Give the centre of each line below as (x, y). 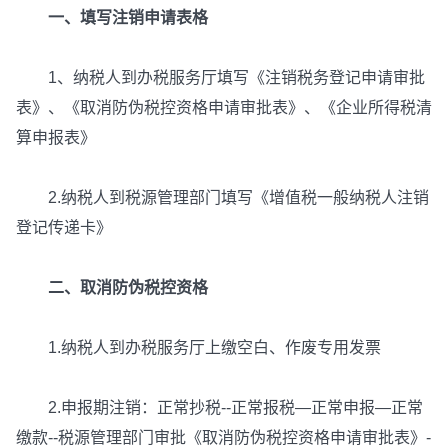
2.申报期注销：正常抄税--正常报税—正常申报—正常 (219, 407)
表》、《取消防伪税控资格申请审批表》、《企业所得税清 (224, 107)
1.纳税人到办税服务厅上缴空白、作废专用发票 (198, 347)
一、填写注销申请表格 (112, 17)
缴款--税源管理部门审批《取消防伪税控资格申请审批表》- (223, 437)
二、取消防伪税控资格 (112, 287)
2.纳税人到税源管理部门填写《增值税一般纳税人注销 (222, 197)
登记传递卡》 (64, 227)
